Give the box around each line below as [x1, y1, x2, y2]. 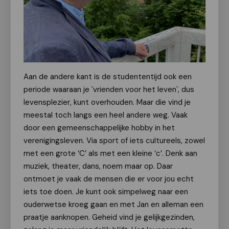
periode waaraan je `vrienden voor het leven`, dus [24, 84, 194, 95]
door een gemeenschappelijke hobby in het [24, 123, 175, 133]
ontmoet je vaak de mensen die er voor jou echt [24, 174, 194, 184]
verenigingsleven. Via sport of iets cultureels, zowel [24, 135, 205, 146]
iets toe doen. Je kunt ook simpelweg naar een [24, 187, 188, 197]
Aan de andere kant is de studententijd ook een [24, 72, 192, 82]
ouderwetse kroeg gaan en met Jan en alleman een [24, 199, 203, 210]
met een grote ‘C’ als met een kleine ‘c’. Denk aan [24, 148, 197, 158]
